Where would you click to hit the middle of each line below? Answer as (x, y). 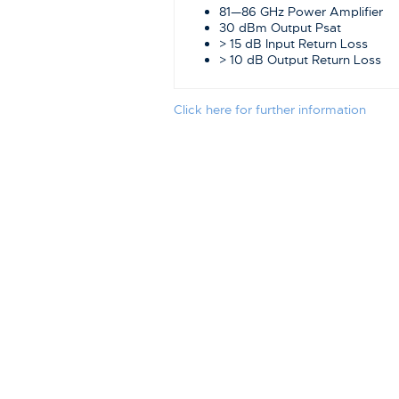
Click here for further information (270, 110)
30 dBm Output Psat (280, 28)
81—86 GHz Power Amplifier (301, 12)
